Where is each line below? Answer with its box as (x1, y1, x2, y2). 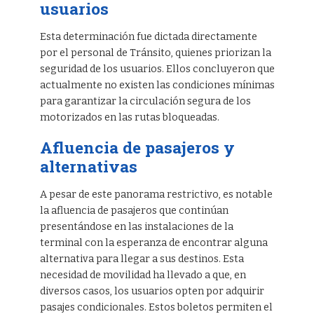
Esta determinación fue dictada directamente (39, 31, 257, 43)
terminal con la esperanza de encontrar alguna (39, 237, 268, 250)
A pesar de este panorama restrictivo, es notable (39, 189, 273, 201)
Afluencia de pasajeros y (39, 137, 235, 158)
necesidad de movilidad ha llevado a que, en (39, 269, 246, 282)
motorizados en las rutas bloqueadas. (39, 111, 219, 124)
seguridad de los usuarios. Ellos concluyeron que (39, 63, 275, 76)
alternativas (39, 156, 137, 177)
